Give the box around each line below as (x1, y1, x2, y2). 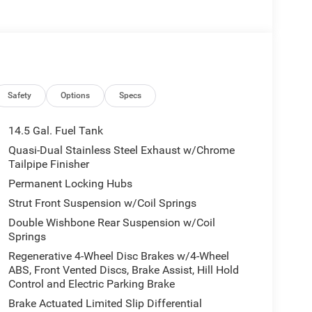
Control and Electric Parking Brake (8, 277, 175, 291)
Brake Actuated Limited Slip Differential (8, 297, 202, 311)
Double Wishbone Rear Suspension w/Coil (8, 216, 215, 230)
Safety (8, 91, 32, 101)
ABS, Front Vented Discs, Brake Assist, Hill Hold (8, 263, 239, 277)
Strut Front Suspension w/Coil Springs (8, 196, 196, 210)
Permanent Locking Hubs (8, 177, 132, 191)
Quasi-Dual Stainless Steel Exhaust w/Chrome (8, 143, 235, 157)
